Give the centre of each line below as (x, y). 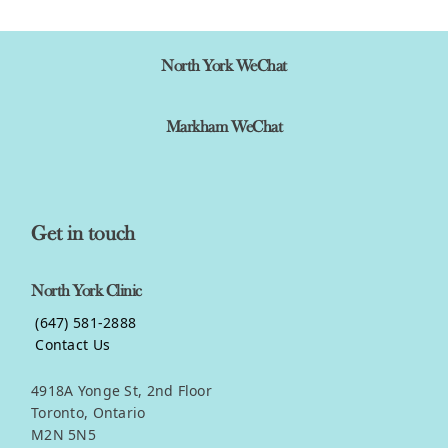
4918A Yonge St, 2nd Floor (122, 391)
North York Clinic (86, 291)
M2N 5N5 (63, 435)
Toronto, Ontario (88, 413)
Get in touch (83, 234)
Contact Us (71, 344)
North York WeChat (224, 66)
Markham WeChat (224, 127)
